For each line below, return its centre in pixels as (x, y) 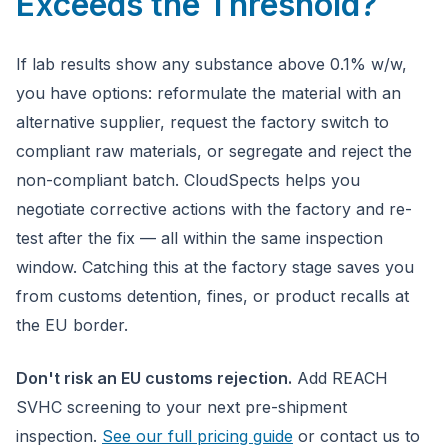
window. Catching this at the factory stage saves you (215, 267)
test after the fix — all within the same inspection (199, 238)
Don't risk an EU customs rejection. (154, 378)
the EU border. (72, 325)
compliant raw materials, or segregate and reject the (214, 151)
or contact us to (356, 436)
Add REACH (340, 378)
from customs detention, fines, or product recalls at (212, 296)
